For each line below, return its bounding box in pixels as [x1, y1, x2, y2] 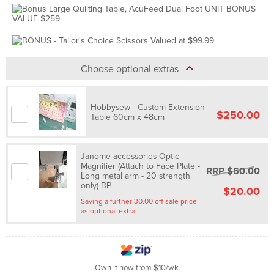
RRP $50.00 [206, 164, 261, 179]
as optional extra [119, 206, 136, 217]
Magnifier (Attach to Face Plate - [81, 160, 201, 172]
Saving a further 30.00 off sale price [81, 196, 198, 207]
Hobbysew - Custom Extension [90, 101, 205, 114]
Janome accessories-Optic [81, 150, 180, 163]
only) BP [81, 179, 112, 192]
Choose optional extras [81, 62, 186, 76]
